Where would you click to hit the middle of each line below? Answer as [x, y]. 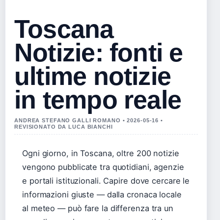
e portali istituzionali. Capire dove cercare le [106, 181]
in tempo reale [98, 100]
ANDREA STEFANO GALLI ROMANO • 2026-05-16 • [89, 121]
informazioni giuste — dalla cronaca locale [102, 195]
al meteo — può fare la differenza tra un [98, 208]
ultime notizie [93, 76]
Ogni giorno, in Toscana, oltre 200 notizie [101, 153]
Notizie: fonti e [99, 53]
